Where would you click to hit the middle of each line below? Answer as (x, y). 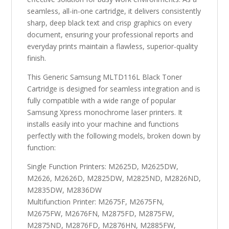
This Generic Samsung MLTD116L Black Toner (105, 77)
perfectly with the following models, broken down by (114, 136)
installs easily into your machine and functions (103, 124)
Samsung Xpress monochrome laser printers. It (105, 112)
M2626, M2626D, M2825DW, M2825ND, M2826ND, (114, 178)
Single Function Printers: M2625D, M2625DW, (103, 167)
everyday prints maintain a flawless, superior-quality (113, 47)
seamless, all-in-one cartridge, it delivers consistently (114, 11)
